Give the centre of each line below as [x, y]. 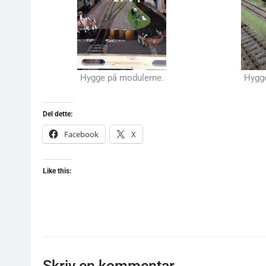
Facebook [81, 134]
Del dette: [58, 114]
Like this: [57, 171]
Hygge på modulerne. [122, 78]
